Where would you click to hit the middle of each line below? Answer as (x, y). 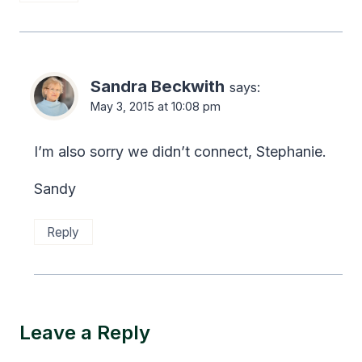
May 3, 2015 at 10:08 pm (156, 107)
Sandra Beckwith (158, 86)
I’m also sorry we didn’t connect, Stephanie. (180, 151)
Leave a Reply (85, 333)
